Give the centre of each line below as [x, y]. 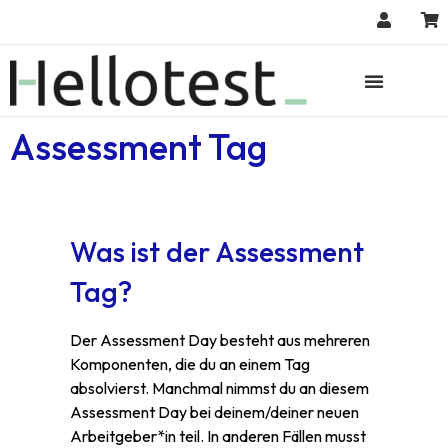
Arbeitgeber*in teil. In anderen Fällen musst [218, 436]
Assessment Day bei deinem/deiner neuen [214, 412]
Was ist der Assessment [217, 251]
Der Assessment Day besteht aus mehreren [220, 340]
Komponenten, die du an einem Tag [190, 364]
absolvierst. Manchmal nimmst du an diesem [219, 388]
